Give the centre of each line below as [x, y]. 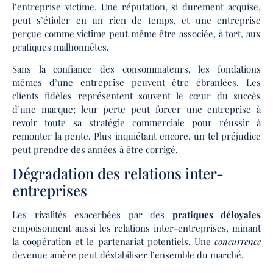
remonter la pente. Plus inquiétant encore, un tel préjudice [136, 136]
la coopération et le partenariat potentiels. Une [113, 242]
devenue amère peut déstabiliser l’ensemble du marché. [128, 255]
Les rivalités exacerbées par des [92, 215]
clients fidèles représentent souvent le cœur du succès [136, 96]
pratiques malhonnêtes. [61, 47]
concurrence [238, 242]
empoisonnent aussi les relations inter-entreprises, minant [136, 228]
